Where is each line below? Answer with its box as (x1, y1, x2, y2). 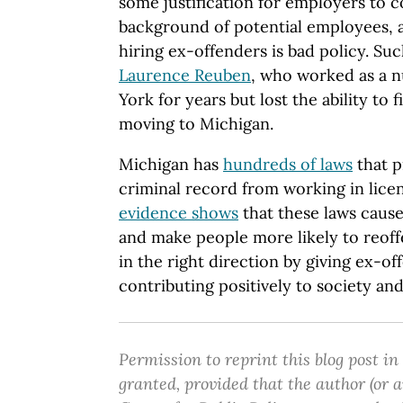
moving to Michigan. (119, 112, 273, 134)
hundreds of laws (223, 153, 353, 175)
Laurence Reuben (119, 64, 251, 85)
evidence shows (119, 201, 238, 223)
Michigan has (119, 153, 223, 175)
